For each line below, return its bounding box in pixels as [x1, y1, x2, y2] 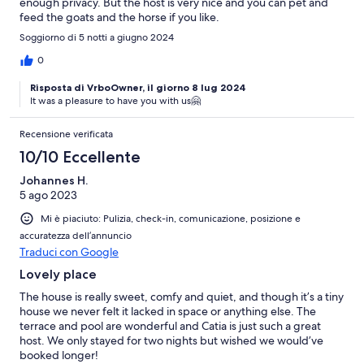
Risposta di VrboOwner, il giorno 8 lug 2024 [30, 81, 246, 94]
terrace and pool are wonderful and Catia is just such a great [19, 318, 321, 334]
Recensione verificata [19, 128, 113, 141]
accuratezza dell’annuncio [19, 229, 132, 243]
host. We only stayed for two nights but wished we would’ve [19, 333, 323, 349]
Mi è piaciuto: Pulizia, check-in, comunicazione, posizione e [41, 212, 301, 226]
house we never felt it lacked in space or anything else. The [19, 304, 316, 319]
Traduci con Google [19, 245, 119, 260]
